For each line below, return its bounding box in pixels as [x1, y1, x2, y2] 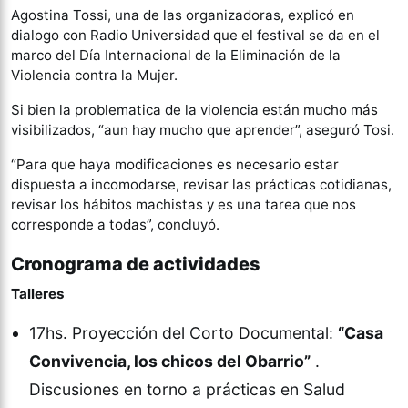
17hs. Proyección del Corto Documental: [29, 323, 338, 343]
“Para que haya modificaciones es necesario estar [11, 156, 339, 174]
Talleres [11, 285, 65, 303]
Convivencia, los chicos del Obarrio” [29, 352, 311, 372]
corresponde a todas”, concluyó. [11, 216, 219, 234]
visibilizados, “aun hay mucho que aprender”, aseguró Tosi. [11, 121, 394, 139]
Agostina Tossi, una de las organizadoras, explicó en [11, 6, 354, 25]
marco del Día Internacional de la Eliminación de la [11, 46, 341, 65]
